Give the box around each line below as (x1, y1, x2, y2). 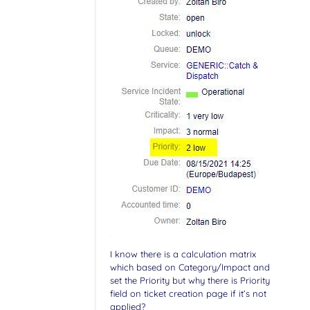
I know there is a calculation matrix (109, 248, 256, 259)
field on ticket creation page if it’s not (109, 287, 266, 299)
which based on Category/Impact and (109, 261, 270, 273)
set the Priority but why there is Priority (109, 274, 270, 286)
